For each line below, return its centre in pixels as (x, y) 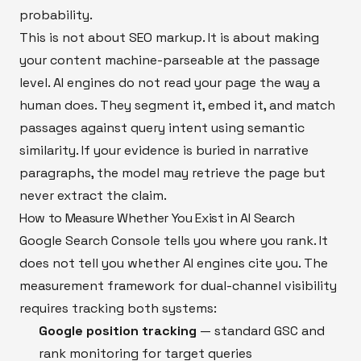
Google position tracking (118, 330)
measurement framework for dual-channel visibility (178, 285)
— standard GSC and (261, 330)
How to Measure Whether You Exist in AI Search (157, 218)
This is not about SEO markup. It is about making (169, 37)
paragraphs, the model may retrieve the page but (172, 172)
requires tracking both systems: (118, 308)
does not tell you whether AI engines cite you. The (174, 263)
